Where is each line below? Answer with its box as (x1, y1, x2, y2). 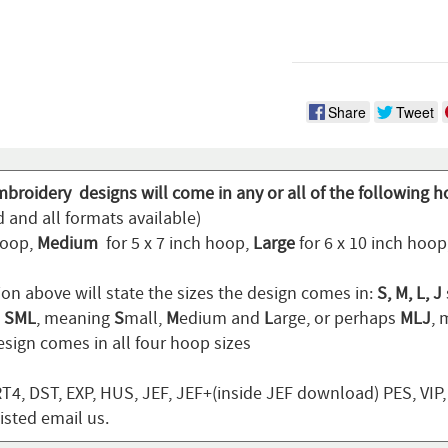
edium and (178, 307, 264, 331)
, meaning (35, 307, 114, 331)
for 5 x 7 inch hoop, (101, 232, 253, 256)
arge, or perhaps (272, 307, 400, 331)
